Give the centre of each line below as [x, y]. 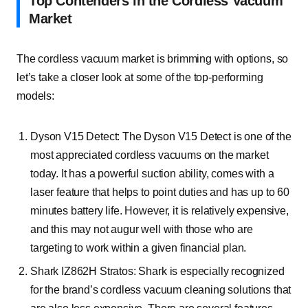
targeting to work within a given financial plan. [139, 248]
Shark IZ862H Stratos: [85, 271]
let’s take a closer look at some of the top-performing [140, 77]
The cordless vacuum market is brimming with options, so [153, 59]
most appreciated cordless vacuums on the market [150, 155]
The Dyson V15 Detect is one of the [207, 136]
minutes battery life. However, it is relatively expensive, [159, 211]
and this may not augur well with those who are [142, 229]
